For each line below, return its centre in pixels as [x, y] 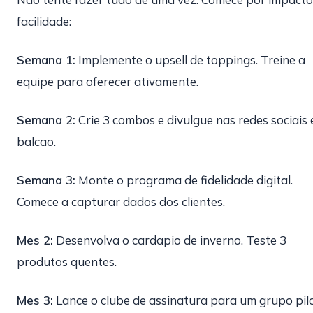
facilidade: [44, 21]
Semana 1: [46, 60]
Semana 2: [46, 120]
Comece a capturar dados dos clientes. [121, 202]
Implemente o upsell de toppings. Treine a [190, 60]
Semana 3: [46, 180]
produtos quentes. [67, 262]
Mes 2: [35, 240]
